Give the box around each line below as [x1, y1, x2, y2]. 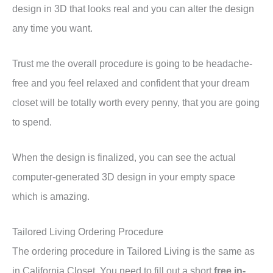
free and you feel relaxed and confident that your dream [12, 77, 249, 89]
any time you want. [12, 22, 95, 34]
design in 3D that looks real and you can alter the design [12, 2, 254, 14]
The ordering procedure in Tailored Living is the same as [12, 246, 255, 257]
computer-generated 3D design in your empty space [12, 171, 235, 183]
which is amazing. [12, 191, 90, 202]
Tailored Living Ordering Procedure [12, 226, 163, 238]
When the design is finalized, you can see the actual [12, 152, 236, 163]
